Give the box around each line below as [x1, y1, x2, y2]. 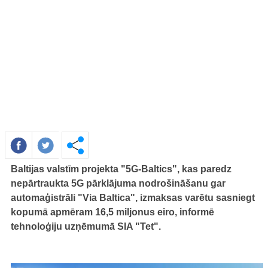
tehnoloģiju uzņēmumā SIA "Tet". [11, 221, 161, 232]
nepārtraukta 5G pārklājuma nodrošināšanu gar [11, 178, 226, 188]
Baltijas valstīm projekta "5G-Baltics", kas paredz [11, 164, 232, 174]
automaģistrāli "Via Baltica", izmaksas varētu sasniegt [11, 193, 255, 203]
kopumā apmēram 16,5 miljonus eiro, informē [11, 207, 214, 217]
